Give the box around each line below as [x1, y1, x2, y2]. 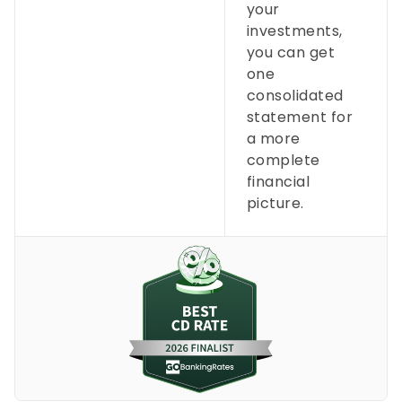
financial [246, 171, 310, 192]
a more [246, 128, 301, 149]
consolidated [246, 85, 344, 106]
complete [246, 150, 320, 170]
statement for [246, 107, 354, 127]
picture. [246, 193, 304, 214]
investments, [246, 21, 343, 41]
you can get [246, 42, 336, 63]
